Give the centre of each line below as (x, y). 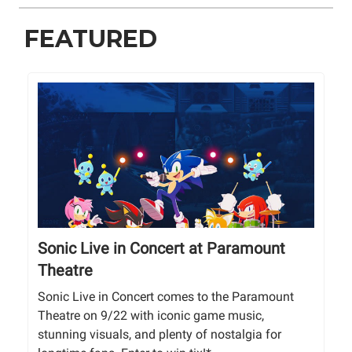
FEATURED (91, 39)
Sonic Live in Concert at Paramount (161, 249)
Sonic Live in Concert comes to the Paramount (166, 297)
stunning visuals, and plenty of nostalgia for (159, 335)
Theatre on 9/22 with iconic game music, (151, 316)
